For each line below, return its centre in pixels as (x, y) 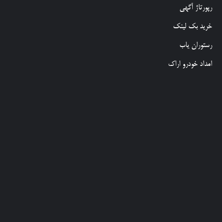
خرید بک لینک (193, 26)
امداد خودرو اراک (190, 64)
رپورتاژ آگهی (196, 7)
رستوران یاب (196, 45)
